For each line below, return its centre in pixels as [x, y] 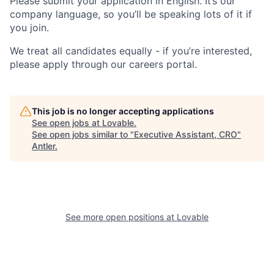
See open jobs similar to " [83, 134]
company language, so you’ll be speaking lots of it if [131, 14]
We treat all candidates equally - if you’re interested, [131, 51]
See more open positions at [121, 217]
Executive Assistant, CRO [186, 134]
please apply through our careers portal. [103, 64]
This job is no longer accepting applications [123, 111]
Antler [43, 146]
